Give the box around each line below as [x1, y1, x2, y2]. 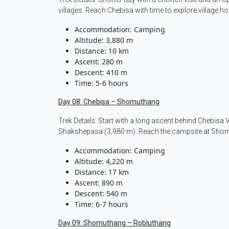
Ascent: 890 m [75, 178, 123, 188]
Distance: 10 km [75, 46, 129, 56]
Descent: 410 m [75, 67, 127, 78]
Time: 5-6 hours [75, 78, 128, 88]
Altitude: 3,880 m [75, 35, 133, 45]
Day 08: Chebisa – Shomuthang [58, 98, 159, 106]
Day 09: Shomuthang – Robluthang [58, 219, 171, 227]
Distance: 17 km [75, 167, 129, 177]
